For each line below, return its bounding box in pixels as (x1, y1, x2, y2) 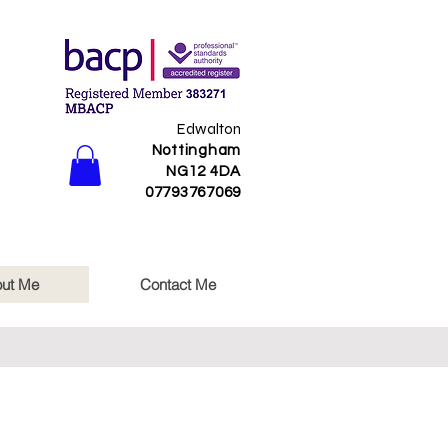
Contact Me (140, 275, 216, 294)
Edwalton (177, 120, 241, 138)
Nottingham (151, 143, 241, 158)
